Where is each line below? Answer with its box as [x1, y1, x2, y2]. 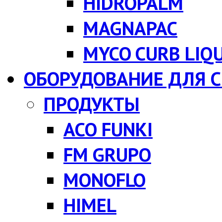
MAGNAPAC [83, 15, 177, 41]
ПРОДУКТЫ [44, 91, 140, 117]
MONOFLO [63, 167, 146, 193]
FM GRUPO [63, 142, 151, 167]
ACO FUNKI [63, 116, 153, 142]
